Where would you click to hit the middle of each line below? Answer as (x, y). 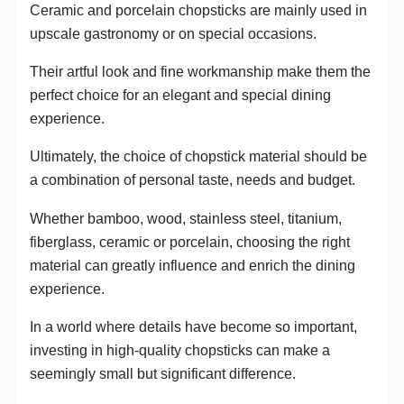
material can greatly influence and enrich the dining (193, 265)
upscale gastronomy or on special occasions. (174, 33)
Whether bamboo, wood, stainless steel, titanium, (186, 218)
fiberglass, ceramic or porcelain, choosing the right (190, 241)
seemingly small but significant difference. (163, 374)
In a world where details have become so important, (194, 327)
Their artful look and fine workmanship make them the (201, 72)
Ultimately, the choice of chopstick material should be (199, 156)
